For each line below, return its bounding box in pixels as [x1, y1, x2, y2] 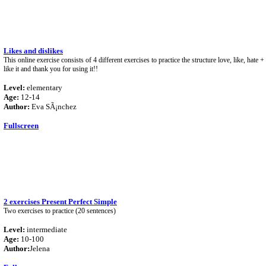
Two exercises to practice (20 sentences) [4, 207, 116, 215]
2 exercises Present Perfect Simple [4, 197, 117, 206]
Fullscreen [4, 121, 39, 130]
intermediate [25, 225, 67, 234]
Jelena [30, 244, 50, 253]
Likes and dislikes [4, 46, 63, 55]
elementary [25, 83, 62, 92]
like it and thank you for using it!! [4, 65, 98, 73]
